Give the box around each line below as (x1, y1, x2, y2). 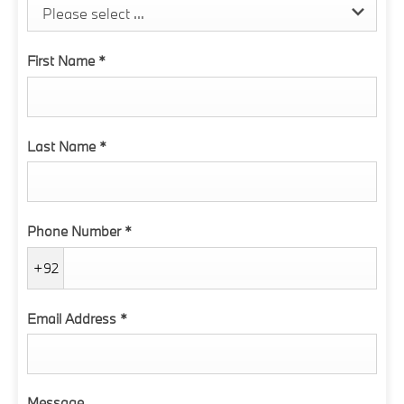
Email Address (27, 308, 120, 327)
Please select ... (42, 4, 144, 23)
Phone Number (27, 222, 124, 240)
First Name (27, 51, 98, 69)
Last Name (27, 136, 99, 155)
